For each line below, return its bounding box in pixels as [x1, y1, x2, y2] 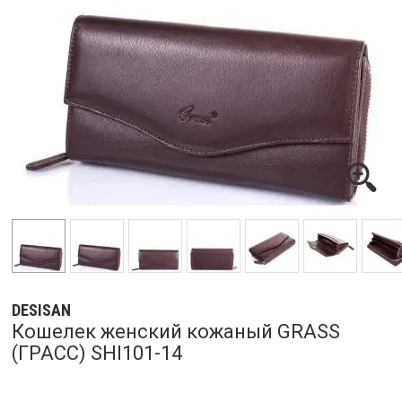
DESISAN [12, 301, 71, 319]
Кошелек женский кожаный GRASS [12, 320, 340, 343]
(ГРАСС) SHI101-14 [12, 342, 182, 364]
